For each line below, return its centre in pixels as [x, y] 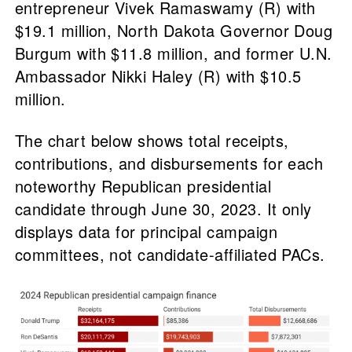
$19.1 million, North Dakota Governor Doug [174, 30]
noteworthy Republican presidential [143, 185]
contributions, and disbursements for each [169, 163]
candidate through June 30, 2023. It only [163, 208]
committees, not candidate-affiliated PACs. [170, 254]
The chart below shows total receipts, [152, 140]
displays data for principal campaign [146, 231]
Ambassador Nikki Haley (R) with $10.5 [158, 75]
